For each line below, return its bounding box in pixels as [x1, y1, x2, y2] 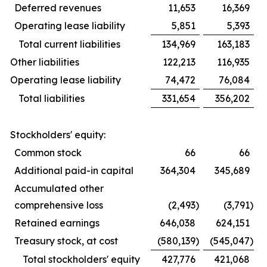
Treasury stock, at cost [14, 235, 118, 247]
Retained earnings [14, 217, 100, 229]
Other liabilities [10, 56, 82, 69]
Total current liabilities [18, 38, 120, 51]
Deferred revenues [14, 2, 101, 14]
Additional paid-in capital [14, 164, 133, 177]
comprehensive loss [14, 199, 103, 212]
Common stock [14, 147, 82, 159]
